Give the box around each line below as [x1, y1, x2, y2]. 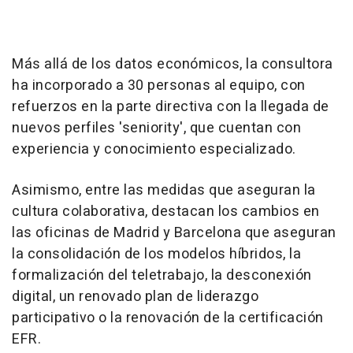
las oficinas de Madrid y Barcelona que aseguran [12, 221, 336, 243]
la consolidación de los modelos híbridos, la [12, 243, 301, 265]
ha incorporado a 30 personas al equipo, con [12, 74, 306, 96]
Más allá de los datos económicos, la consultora [12, 53, 333, 75]
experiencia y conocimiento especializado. [12, 138, 296, 160]
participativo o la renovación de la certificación [12, 307, 324, 329]
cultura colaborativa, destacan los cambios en [12, 200, 320, 222]
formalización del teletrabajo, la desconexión [12, 264, 312, 286]
